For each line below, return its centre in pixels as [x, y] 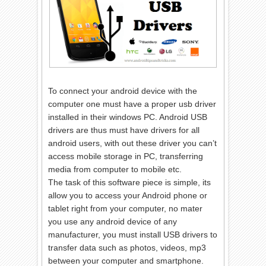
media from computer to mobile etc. [116, 169]
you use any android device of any [113, 221]
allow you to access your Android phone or [128, 195]
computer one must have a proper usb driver [132, 104]
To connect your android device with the [123, 91]
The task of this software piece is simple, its [130, 182]
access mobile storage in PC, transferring [126, 156]
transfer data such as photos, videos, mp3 [127, 247]
